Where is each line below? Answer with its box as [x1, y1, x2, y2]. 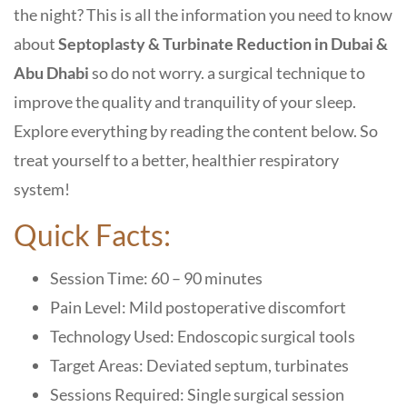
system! [14, 179, 70, 199]
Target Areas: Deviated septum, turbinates [50, 355, 349, 375]
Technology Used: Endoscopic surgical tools [50, 326, 355, 346]
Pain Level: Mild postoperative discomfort [50, 297, 346, 317]
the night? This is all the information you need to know [14, 5, 392, 25]
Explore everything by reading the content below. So [14, 121, 378, 141]
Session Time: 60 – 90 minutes [50, 268, 263, 288]
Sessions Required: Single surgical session [50, 384, 344, 404]
